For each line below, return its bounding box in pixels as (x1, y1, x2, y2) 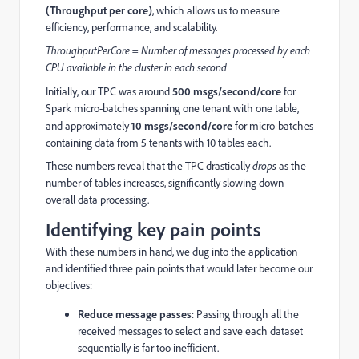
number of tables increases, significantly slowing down (46, 175, 284, 191)
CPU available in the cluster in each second (46, 60, 227, 75)
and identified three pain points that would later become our (46, 261, 313, 276)
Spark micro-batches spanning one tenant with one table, (46, 101, 299, 116)
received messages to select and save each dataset (78, 324, 303, 339)
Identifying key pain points (46, 217, 261, 242)
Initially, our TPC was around (46, 84, 172, 99)
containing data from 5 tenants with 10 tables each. (46, 135, 271, 151)
